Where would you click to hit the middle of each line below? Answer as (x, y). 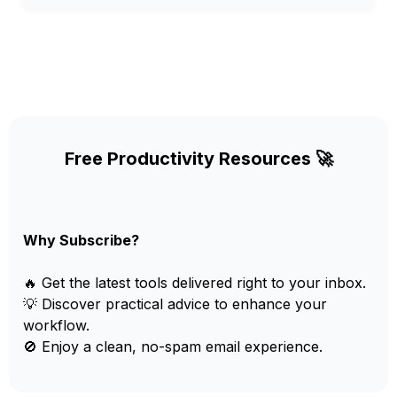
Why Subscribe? (81, 240)
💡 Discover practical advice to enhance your (175, 304)
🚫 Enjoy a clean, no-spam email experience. (173, 346)
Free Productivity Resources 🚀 (198, 159)
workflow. (56, 325)
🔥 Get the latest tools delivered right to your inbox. (195, 283)
